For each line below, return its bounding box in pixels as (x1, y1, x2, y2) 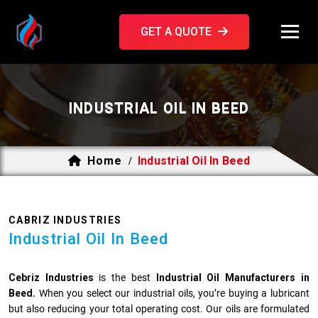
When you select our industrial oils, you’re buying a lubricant (35, 287, 309, 299)
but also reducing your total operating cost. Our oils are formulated (9, 303, 309, 314)
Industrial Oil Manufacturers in (155, 272, 309, 283)
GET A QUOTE (140, 25, 214, 38)
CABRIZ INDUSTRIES (9, 214, 122, 226)
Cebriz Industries (9, 272, 94, 283)
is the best (93, 272, 156, 283)
